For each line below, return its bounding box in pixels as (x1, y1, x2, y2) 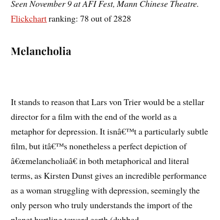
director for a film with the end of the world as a (11, 110, 177, 122)
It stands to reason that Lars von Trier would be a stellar (11, 95, 205, 108)
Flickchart (11, 12, 47, 24)
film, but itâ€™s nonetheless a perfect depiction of (11, 139, 187, 152)
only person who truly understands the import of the (11, 198, 193, 211)
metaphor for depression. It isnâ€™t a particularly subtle (11, 125, 209, 137)
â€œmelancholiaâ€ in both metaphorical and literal (11, 154, 190, 166)
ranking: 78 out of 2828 (47, 12, 132, 24)
